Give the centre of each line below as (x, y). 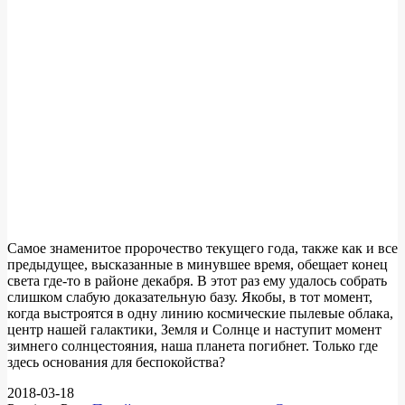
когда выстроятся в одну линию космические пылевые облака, (200, 313)
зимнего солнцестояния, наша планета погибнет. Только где (193, 345)
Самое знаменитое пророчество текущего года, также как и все (202, 248)
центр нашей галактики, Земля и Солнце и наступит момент (194, 329)
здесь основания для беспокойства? (116, 362)
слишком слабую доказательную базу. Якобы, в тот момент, (190, 297)
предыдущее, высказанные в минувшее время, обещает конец (198, 264)
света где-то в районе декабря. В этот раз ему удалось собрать (197, 280)
